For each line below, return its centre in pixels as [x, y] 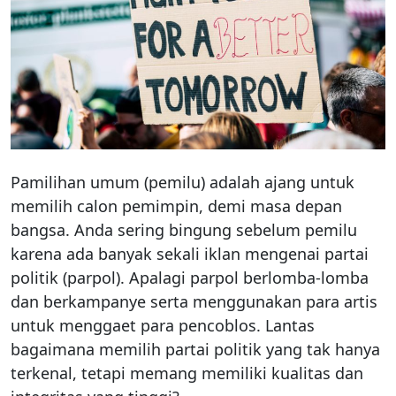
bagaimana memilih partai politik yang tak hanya [195, 349]
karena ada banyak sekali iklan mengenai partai [190, 253]
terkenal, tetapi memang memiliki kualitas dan [187, 373]
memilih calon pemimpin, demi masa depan [176, 206]
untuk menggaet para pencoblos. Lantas [163, 325]
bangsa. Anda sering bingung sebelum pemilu [184, 229]
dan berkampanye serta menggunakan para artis [194, 301]
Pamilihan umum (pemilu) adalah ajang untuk [183, 182]
